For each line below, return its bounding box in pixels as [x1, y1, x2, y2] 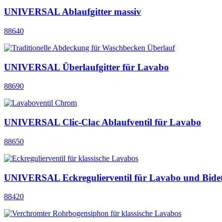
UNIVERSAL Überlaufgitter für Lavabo [4, 61, 169, 72]
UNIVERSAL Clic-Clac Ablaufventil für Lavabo [4, 117, 201, 128]
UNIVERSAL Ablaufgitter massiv [4, 6, 141, 17]
